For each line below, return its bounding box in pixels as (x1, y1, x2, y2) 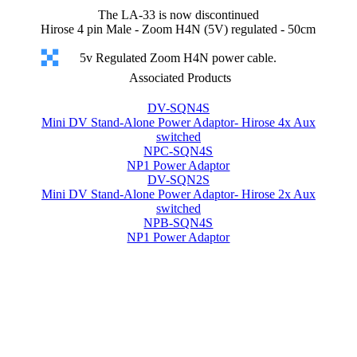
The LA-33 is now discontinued (97, 8, 259, 22)
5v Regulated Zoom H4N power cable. (80, 51, 277, 65)
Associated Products (128, 71, 231, 84)
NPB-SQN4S (143, 216, 214, 229)
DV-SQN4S (147, 101, 210, 115)
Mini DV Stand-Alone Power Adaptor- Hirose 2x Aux (41, 187, 316, 201)
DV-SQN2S (147, 173, 210, 186)
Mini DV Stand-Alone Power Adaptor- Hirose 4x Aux (41, 116, 316, 129)
